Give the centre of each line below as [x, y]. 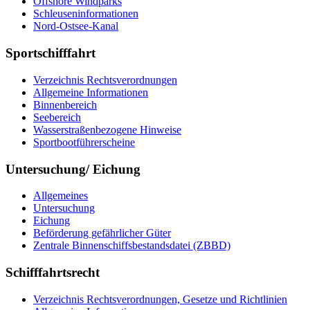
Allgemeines [61, 196]
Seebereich [57, 117]
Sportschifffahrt [51, 53]
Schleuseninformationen [86, 14]
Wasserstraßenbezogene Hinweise [107, 129]
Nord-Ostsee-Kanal [76, 26]
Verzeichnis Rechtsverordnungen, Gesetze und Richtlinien [160, 299]
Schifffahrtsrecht [53, 272]
